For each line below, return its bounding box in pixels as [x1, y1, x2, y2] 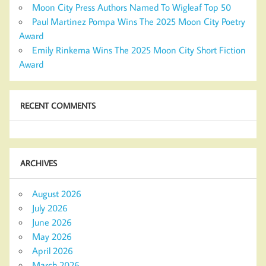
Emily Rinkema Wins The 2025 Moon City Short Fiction [32, 43, 246, 56]
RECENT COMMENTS [20, 100, 96, 112]
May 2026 [32, 230, 72, 242]
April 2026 [32, 244, 73, 256]
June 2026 [32, 216, 72, 228]
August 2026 [32, 187, 81, 199]
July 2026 [32, 201, 68, 214]
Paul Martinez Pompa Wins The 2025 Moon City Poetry [32, 15, 245, 27]
